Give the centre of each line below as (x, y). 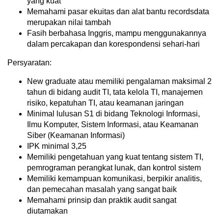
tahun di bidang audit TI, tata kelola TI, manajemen (115, 92)
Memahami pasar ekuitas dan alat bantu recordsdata (118, 12)
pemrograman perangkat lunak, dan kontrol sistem (114, 168)
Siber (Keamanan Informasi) (76, 136)
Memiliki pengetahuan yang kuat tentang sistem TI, (115, 157)
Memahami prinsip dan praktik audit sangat (102, 200)
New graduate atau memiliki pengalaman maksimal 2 (119, 82)
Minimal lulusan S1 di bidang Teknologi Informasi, (113, 114)
